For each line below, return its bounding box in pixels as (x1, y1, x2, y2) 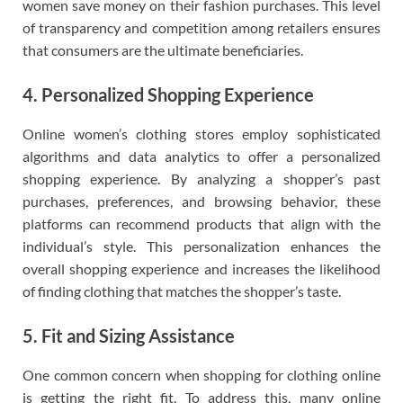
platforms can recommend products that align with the (22, 215, 381, 233)
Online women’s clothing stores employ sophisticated (22, 125, 381, 143)
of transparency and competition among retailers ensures (22, 19, 381, 37)
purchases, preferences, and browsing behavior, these (22, 193, 381, 210)
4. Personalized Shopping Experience (22, 84, 314, 106)
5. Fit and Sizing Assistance (22, 325, 235, 347)
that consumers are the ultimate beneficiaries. (22, 41, 303, 59)
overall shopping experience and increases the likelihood (22, 260, 381, 278)
